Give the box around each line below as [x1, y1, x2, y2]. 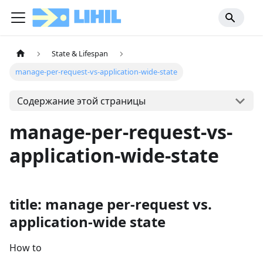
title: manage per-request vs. [9, 194, 212, 214]
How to [9, 241, 42, 255]
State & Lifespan [52, 48, 109, 59]
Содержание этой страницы [16, 94, 146, 107]
